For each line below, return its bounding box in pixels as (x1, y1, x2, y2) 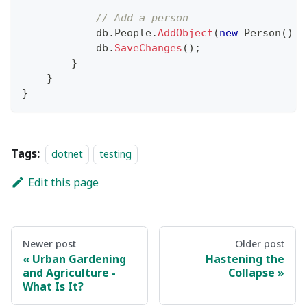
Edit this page (27, 174, 99, 190)
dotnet (51, 147, 83, 160)
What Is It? (23, 278, 84, 294)
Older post (235, 236, 284, 250)
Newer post (23, 236, 76, 250)
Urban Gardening (32, 251, 126, 267)
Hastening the (206, 251, 284, 267)
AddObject (158, 26, 213, 39)
